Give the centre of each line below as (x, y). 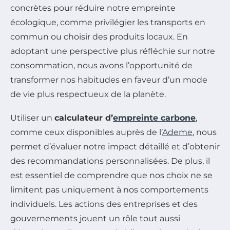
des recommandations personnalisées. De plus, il (110, 161)
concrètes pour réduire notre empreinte (93, 8)
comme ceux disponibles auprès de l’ (86, 132)
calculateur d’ (84, 118)
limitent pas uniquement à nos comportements (109, 189)
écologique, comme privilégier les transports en (108, 22)
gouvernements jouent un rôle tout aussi (95, 218)
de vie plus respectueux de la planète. (88, 94)
